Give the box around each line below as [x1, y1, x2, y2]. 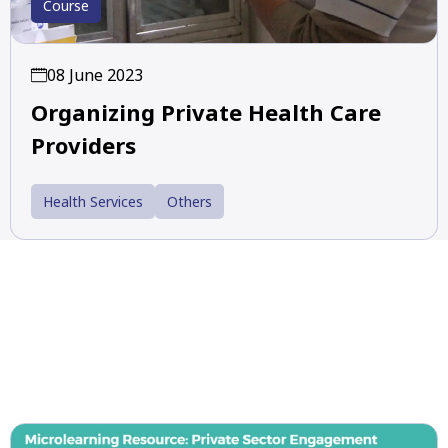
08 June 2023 [47, 64, 143, 87]
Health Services [43, 192, 143, 212]
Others [167, 192, 212, 212]
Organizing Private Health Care [31, 97, 381, 128]
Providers [31, 130, 136, 161]
